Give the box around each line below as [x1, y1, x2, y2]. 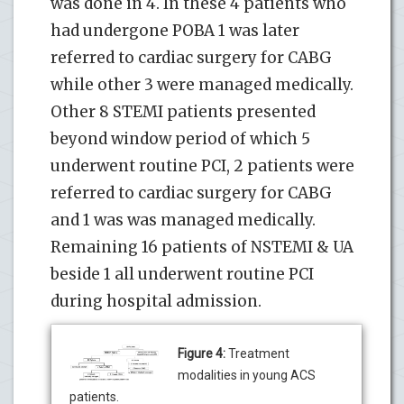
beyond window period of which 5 [50, 128, 310, 149]
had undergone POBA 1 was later [50, 20, 299, 41]
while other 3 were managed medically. [50, 74, 353, 95]
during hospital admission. [50, 290, 262, 311]
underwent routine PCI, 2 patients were [50, 155, 354, 176]
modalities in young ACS [178, 367, 316, 382]
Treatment [225, 345, 289, 361]
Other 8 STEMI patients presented [50, 101, 316, 122]
